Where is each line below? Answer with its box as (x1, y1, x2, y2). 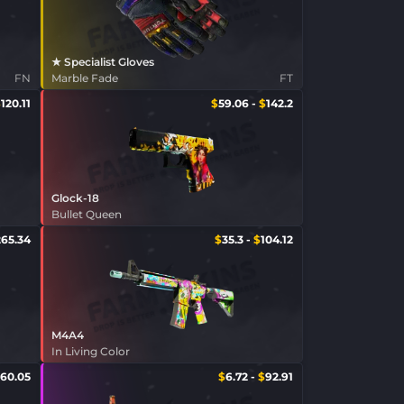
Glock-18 (50, 191, 99, 206)
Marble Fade (50, 71, 118, 86)
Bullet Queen (50, 207, 122, 222)
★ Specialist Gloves (50, 55, 154, 69)
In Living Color (50, 344, 130, 358)
